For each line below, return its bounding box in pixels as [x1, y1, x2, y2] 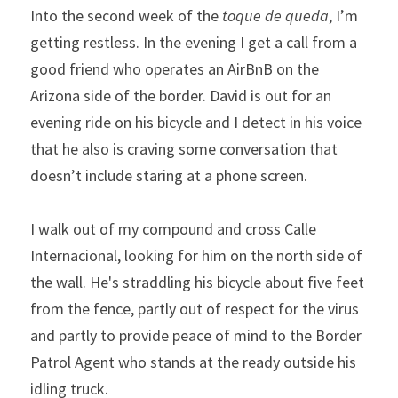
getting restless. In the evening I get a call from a [30, 32, 357, 52]
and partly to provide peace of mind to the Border [30, 325, 362, 346]
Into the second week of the [30, 5, 222, 26]
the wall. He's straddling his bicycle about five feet [30, 272, 364, 292]
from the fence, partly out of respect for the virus [30, 298, 359, 319]
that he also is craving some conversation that [30, 139, 338, 159]
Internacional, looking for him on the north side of [30, 245, 362, 266]
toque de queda [222, 5, 329, 26]
